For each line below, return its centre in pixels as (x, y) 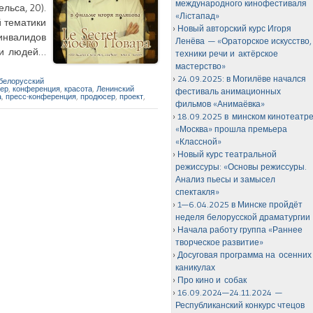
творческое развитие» (220, 242)
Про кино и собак (212, 280)
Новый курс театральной (227, 154)
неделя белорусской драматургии (243, 217)
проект (131, 96)
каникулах (196, 267)
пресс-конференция (41, 96)
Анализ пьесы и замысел (226, 179)
